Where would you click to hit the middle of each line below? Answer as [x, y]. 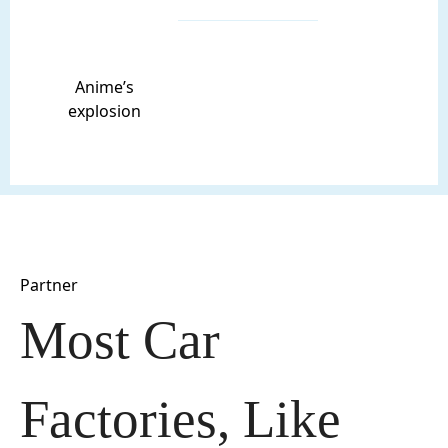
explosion [104, 111]
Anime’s [104, 87]
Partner [49, 285]
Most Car [120, 340]
